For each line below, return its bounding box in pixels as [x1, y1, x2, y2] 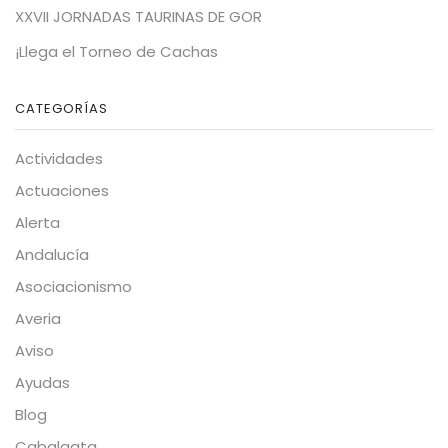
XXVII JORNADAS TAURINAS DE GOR [15, 5, 262, 27]
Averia [15, 308, 61, 330]
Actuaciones [15, 180, 109, 202]
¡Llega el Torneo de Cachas [15, 40, 218, 62]
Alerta [15, 212, 60, 234]
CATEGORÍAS [15, 98, 108, 118]
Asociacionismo [15, 276, 132, 298]
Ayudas [15, 372, 70, 394]
